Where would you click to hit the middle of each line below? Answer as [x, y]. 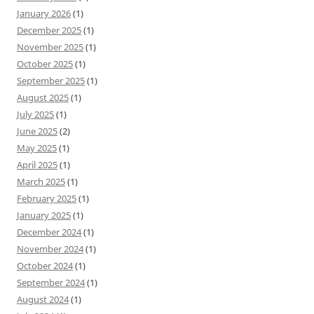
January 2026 [44, 13]
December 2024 [49, 232]
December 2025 [49, 30]
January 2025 [44, 215]
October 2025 [45, 63]
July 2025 [35, 114]
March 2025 [41, 181]
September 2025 [51, 80]
